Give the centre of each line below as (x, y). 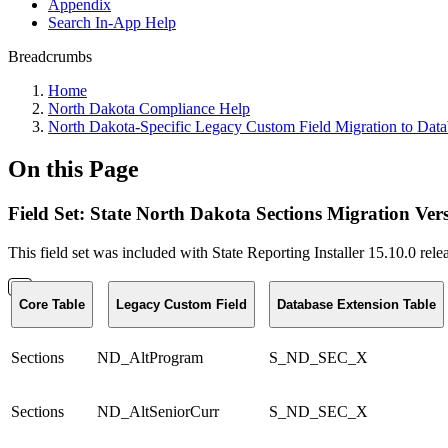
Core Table (52, 304)
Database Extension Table (356, 304)
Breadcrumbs (50, 56)
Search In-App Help (112, 22)
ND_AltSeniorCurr (158, 411)
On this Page (73, 168)
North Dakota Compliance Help (149, 108)
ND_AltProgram (150, 357)
